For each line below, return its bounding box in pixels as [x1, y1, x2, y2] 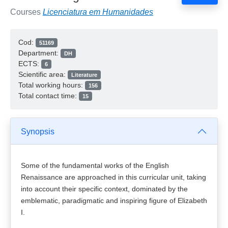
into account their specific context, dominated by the [21, 185, 188, 193]
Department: [18, 49, 61, 57]
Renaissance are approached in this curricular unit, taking [21, 173, 206, 181]
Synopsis [21, 127, 54, 136]
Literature [71, 72, 97, 78]
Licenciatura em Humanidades [43, 8, 153, 16]
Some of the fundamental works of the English [21, 161, 169, 169]
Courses [10, 8, 43, 16]
